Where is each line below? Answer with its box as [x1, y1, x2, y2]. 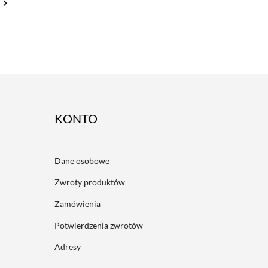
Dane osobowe [54, 156, 109, 166]
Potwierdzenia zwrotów [54, 220, 143, 231]
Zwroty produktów [54, 177, 125, 188]
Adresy [54, 242, 81, 252]
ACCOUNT [54, 111, 114, 126]
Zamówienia [54, 199, 100, 209]
